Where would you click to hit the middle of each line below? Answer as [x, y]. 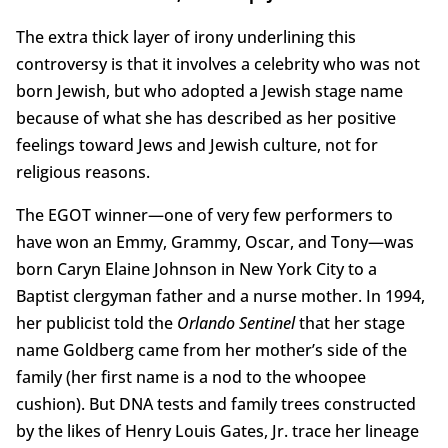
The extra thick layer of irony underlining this [185, 37]
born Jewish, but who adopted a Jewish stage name [209, 91]
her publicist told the [96, 323]
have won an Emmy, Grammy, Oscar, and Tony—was [214, 242]
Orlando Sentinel [235, 323]
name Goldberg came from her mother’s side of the [211, 350]
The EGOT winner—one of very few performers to [204, 215]
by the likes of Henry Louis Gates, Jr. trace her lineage [217, 431]
